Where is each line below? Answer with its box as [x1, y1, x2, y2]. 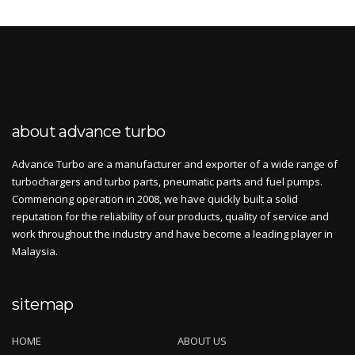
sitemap [12, 295, 74, 315]
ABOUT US [177, 334, 227, 349]
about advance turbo [12, 122, 166, 142]
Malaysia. [12, 244, 58, 259]
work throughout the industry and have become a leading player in [12, 227, 333, 242]
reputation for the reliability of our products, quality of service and [12, 209, 329, 224]
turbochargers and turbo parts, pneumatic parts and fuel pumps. [12, 174, 323, 189]
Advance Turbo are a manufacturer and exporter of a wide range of [12, 157, 338, 172]
